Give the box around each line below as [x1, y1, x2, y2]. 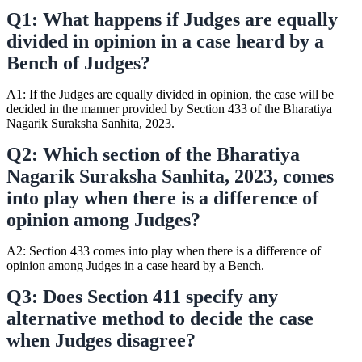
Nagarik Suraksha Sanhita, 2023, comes [6, 165, 334, 187]
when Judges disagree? [6, 329, 196, 351]
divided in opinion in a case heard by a [6, 30, 324, 52]
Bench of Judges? [6, 52, 150, 74]
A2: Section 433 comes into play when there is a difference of [6, 243, 321, 258]
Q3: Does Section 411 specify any [6, 285, 278, 307]
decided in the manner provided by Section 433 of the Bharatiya [6, 101, 332, 116]
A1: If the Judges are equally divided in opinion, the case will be [6, 86, 334, 101]
